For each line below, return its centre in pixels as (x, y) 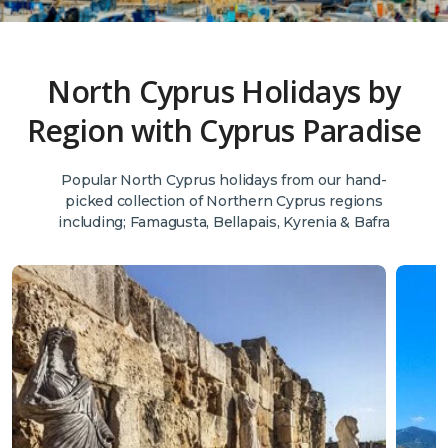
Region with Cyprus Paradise (224, 130)
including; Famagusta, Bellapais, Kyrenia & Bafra (224, 221)
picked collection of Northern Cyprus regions (224, 200)
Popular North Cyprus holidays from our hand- (224, 179)
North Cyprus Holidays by (224, 91)
